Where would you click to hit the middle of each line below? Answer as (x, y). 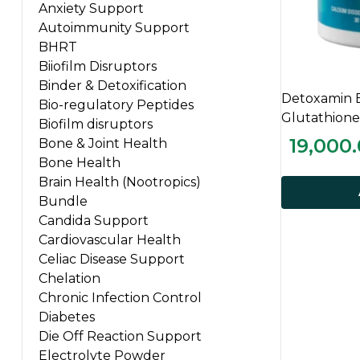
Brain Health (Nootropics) (120, 182)
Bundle (63, 201)
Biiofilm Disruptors (98, 66)
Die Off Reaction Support (120, 336)
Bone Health (80, 162)
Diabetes (67, 317)
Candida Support (94, 220)
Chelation (70, 278)
